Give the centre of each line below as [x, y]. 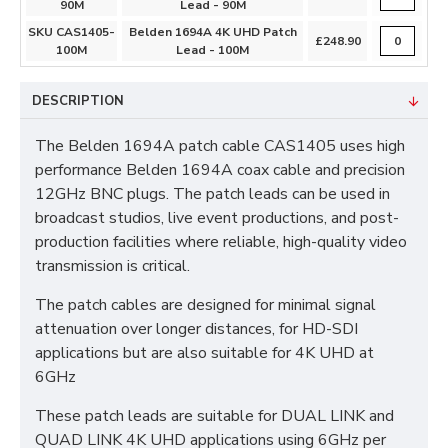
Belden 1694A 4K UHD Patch [212, 32]
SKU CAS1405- [71, 32]
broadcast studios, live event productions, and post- [217, 218]
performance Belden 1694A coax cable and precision [220, 170]
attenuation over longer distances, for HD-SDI [196, 329]
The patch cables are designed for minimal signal [205, 305]
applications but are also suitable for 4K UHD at [204, 353]
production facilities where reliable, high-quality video [221, 242]
